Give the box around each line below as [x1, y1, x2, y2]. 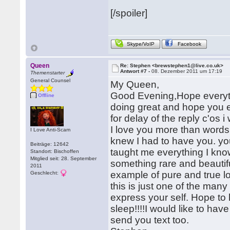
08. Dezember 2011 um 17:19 [151, 68, 223, 74]
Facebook [178, 41, 202, 47]
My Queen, [110, 79, 160, 90]
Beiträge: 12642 [30, 141, 69, 147]
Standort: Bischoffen [30, 148, 80, 154]
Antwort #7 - [120, 68, 152, 74]
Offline [38, 92, 55, 98]
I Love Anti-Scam [30, 127, 71, 132]
